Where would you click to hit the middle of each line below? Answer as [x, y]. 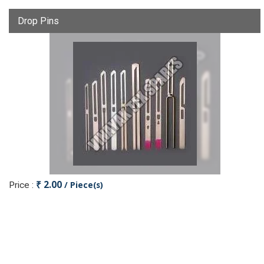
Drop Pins [38, 21]
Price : [22, 185]
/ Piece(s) [84, 185]
